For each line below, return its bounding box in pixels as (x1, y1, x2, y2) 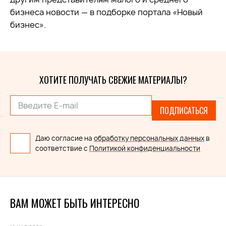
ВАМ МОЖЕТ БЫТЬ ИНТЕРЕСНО (10, 195, 139, 211)
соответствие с (35, 144, 89, 153)
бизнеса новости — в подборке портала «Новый (10, 7, 203, 18)
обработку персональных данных (94, 134, 204, 143)
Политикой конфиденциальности (89, 144, 200, 153)
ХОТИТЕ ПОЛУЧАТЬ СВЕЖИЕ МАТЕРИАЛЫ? (39, 73, 187, 87)
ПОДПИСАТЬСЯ (160, 104, 208, 117)
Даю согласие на (35, 134, 94, 143)
